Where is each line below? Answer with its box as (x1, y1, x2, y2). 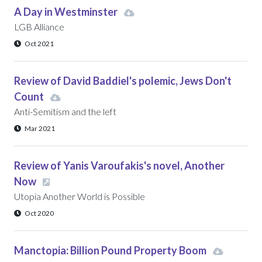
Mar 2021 (25, 124, 55, 133)
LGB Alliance (14, 21, 64, 32)
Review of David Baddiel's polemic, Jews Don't (14, 74, 232, 87)
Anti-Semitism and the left (14, 106, 116, 117)
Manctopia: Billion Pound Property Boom (14, 244, 208, 257)
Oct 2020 (25, 209, 54, 218)
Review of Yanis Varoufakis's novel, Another (14, 159, 225, 172)
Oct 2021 (25, 39, 54, 48)
